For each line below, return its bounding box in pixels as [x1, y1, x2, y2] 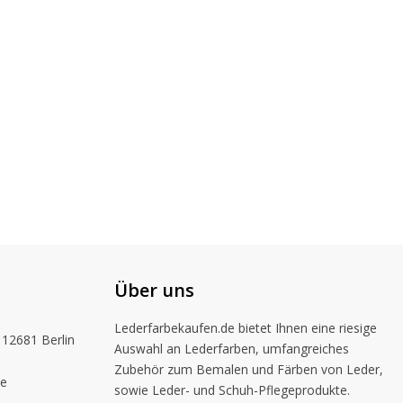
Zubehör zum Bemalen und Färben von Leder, [114, 361, 383, 378]
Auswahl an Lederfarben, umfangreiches [114, 340, 349, 357]
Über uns [114, 278, 194, 302]
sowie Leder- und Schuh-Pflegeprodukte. [114, 381, 350, 399]
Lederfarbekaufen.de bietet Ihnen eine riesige [114, 319, 377, 336]
